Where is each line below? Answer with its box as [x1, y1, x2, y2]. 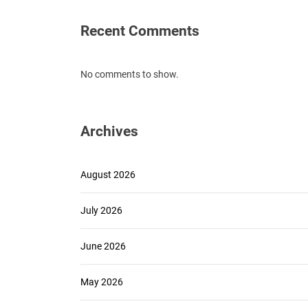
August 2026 [80, 169, 135, 180]
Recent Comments [80, 23, 199, 39]
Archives [80, 123, 138, 140]
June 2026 [80, 241, 126, 252]
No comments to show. [80, 69, 179, 80]
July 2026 [80, 205, 122, 216]
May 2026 [80, 276, 123, 287]
